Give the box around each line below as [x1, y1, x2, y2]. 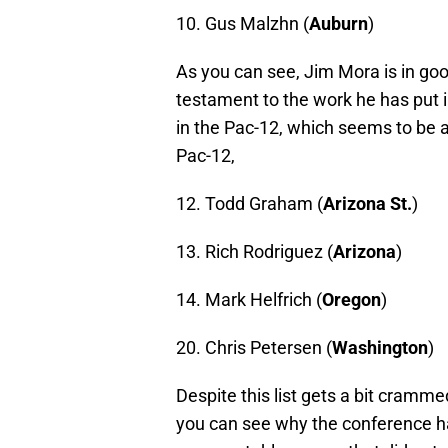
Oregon [322, 288, 381, 310]
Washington [332, 336, 428, 358]
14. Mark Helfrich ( [176, 288, 322, 310]
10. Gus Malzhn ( [176, 12, 309, 34]
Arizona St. [323, 192, 412, 214]
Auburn [309, 12, 368, 34]
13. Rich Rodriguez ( [176, 240, 333, 262]
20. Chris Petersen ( [176, 336, 332, 358]
